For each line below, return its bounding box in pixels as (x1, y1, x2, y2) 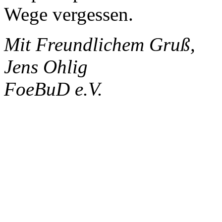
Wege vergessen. (4, 3, 133, 25)
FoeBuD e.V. (4, 78, 103, 100)
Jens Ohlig (4, 55, 88, 77)
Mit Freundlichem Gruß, (4, 33, 195, 55)
